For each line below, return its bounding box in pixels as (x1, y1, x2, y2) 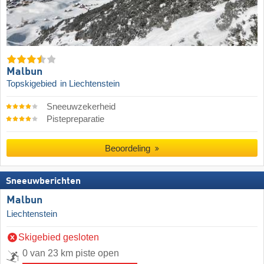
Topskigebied (6, 79, 59, 89)
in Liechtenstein (60, 79, 120, 89)
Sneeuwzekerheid (46, 102, 115, 112)
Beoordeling (105, 143, 153, 154)
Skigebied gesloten (18, 232, 99, 243)
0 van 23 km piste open (22, 248, 119, 259)
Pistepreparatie (46, 114, 104, 124)
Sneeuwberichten (6, 177, 81, 187)
